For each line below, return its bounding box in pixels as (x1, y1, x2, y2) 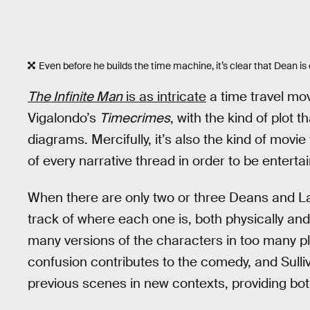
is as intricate (122, 87, 206, 105)
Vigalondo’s (28, 109, 100, 127)
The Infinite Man (28, 87, 122, 105)
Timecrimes (100, 109, 170, 127)
